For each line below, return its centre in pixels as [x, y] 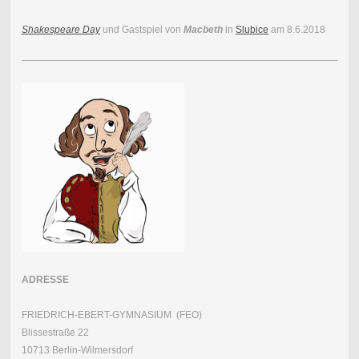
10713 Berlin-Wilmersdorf [77, 350]
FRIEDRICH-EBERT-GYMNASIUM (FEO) [111, 315]
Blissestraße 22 [55, 332]
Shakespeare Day [61, 29]
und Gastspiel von [141, 29]
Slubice [252, 29]
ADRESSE [45, 279]
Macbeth [203, 29]
